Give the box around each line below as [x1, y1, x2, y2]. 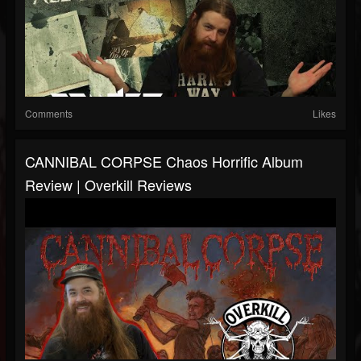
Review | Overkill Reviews [25, 174, 192, 196]
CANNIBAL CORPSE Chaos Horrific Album [25, 151, 303, 172]
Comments [25, 106, 73, 121]
